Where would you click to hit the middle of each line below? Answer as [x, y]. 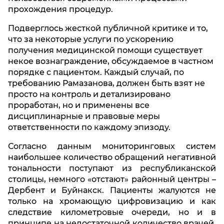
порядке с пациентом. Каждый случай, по [96, 72]
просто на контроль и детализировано [89, 94]
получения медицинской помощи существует [105, 50]
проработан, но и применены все [79, 105]
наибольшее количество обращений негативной [112, 157]
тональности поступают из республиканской [112, 168]
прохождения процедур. [60, 9]
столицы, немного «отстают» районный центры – [112, 179]
